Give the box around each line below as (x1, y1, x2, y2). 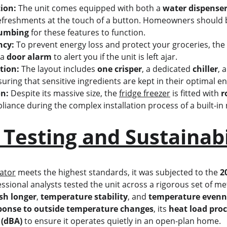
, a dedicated (141, 63, 193, 74)
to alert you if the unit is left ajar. (51, 51, 177, 62)
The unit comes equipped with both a (16, 3, 163, 14)
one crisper (97, 63, 142, 74)
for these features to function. (28, 27, 145, 38)
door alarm (6, 51, 52, 62)
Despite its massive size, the (8, 88, 119, 99)
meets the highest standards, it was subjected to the (15, 167, 220, 178)
